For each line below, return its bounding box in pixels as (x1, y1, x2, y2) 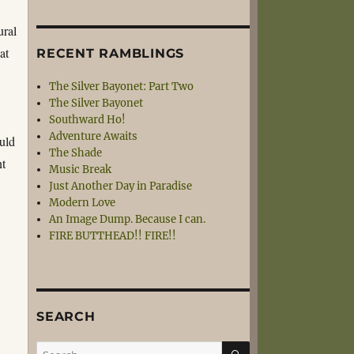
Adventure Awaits (49, 130, 138, 143)
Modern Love (49, 196, 116, 209)
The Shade (49, 146, 103, 160)
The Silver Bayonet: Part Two (49, 80, 194, 93)
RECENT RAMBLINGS (36, 46, 184, 61)
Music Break (49, 163, 112, 176)
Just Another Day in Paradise (49, 179, 193, 193)
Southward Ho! (49, 113, 126, 126)
